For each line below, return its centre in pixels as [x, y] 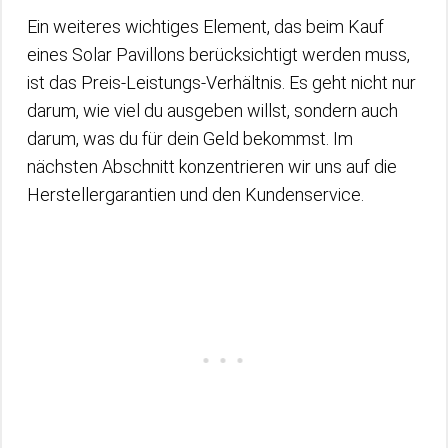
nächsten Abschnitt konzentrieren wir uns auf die [212, 166]
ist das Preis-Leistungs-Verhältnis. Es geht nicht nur [221, 82]
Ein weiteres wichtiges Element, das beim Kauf [205, 26]
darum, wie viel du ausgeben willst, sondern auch [212, 110]
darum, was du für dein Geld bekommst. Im [190, 138]
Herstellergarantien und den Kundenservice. [195, 194]
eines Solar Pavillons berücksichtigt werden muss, [218, 54]
